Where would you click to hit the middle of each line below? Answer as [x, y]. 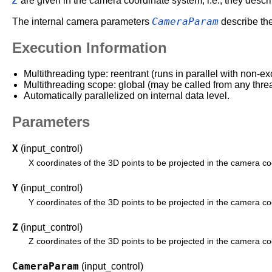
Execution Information [90, 48]
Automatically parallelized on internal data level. [127, 96]
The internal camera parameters [82, 22]
